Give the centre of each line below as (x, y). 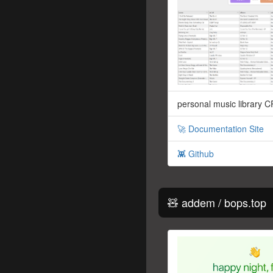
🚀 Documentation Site (221, 128)
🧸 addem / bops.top (217, 202)
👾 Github (196, 153)
